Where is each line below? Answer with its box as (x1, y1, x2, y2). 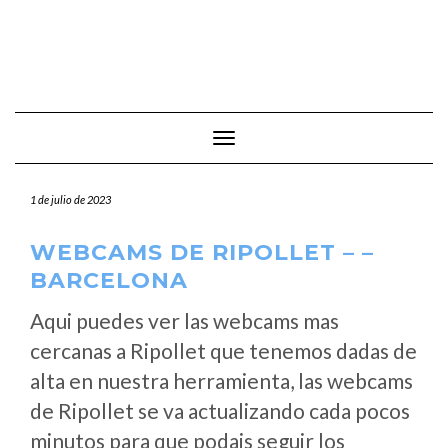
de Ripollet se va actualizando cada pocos (30, 398, 410, 423)
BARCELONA (30, 267, 188, 294)
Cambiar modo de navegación (223, 131, 405, 148)
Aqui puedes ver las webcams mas (30, 308, 339, 333)
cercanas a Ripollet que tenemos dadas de (30, 338, 417, 363)
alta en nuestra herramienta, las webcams (30, 368, 413, 393)
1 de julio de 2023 (30, 193, 111, 206)
